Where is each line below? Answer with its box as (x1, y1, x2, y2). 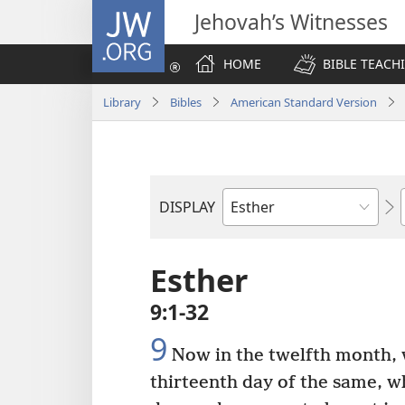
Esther (150, 259, 248, 301)
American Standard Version (231, 93, 377, 110)
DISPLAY (159, 197, 215, 217)
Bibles (170, 93, 202, 110)
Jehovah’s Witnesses (194, 7, 388, 36)
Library (103, 93, 141, 110)
